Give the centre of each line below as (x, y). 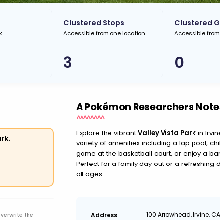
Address (104, 215)
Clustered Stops (94, 23)
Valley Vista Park (167, 133)
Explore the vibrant (107, 133)
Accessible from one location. (105, 33)
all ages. (90, 174)
